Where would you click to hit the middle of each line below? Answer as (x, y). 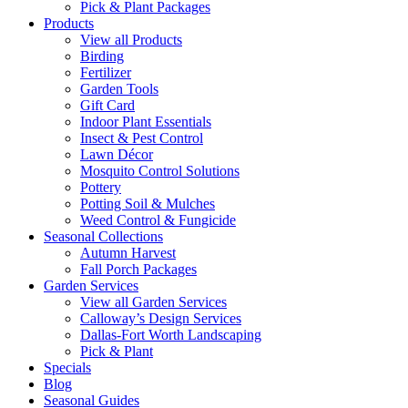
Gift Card (107, 106)
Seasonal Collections (103, 237)
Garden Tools (119, 89)
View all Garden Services (153, 302)
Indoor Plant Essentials (146, 122)
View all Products (131, 40)
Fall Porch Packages (138, 270)
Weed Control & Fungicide (158, 220)
